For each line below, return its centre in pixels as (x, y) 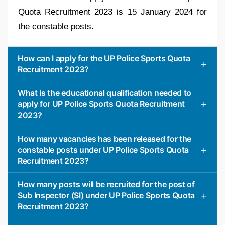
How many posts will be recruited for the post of (106, 184)
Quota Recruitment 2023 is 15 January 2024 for (113, 12)
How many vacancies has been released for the (104, 138)
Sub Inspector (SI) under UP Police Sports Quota (106, 195)
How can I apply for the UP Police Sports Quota (104, 58)
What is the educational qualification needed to (104, 93)
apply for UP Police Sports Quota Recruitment (101, 104)
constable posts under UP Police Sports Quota (103, 149)
